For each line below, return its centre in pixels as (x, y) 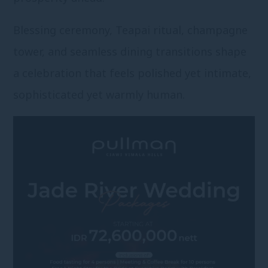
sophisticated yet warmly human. (99, 95)
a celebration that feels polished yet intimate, (134, 73)
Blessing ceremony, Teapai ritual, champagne (131, 30)
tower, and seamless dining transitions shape (130, 52)
